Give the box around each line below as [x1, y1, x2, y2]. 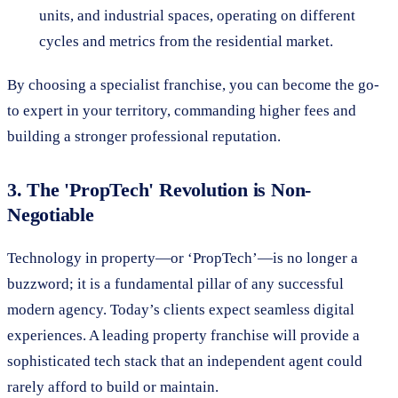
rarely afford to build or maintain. [7, 378, 219, 395]
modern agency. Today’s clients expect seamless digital [7, 300, 354, 318]
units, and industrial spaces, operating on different [39, 6, 355, 24]
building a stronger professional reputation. [7, 127, 281, 145]
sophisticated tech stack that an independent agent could [7, 352, 362, 370]
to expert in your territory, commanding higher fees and [7, 101, 356, 119]
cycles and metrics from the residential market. [39, 32, 333, 50]
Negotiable [7, 203, 94, 226]
